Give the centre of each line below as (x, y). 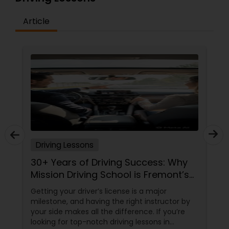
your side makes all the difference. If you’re (108, 212)
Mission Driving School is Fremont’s (110, 175)
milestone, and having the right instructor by (110, 201)
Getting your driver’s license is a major (99, 191)
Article (36, 21)
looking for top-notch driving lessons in (100, 222)
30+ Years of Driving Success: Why (109, 162)
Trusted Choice (66, 187)
